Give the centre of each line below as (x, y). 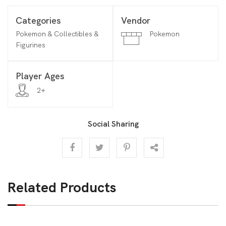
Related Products (62, 187)
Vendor (136, 20)
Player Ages (40, 76)
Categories (38, 20)
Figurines (31, 45)
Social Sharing (113, 124)
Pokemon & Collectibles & (57, 34)
